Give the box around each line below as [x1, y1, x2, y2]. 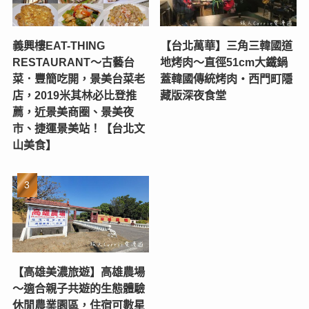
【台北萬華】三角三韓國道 [160, 39, 293, 52]
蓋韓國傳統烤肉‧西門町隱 [160, 72, 293, 86]
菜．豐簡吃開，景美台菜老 [12, 72, 145, 86]
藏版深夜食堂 [160, 89, 227, 102]
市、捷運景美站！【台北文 [12, 122, 145, 135]
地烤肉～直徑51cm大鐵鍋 [160, 56, 288, 69]
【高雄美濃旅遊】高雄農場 [12, 266, 145, 279]
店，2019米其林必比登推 [12, 89, 137, 102]
